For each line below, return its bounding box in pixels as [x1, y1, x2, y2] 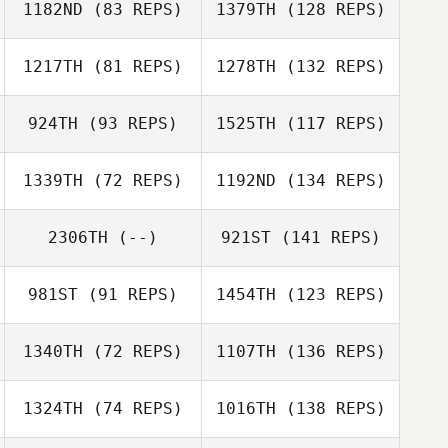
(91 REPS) [78, 285, 178, 304]
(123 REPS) [275, 285, 386, 304]
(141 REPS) [270, 228, 381, 247]
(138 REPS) [275, 399, 386, 418]
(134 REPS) [275, 171, 386, 190]
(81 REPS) [83, 57, 183, 76]
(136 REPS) [275, 342, 386, 361]
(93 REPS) [78, 114, 178, 133]
